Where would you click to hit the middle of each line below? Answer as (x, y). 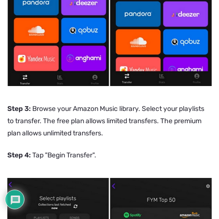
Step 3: (19, 109)
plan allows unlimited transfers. (55, 133)
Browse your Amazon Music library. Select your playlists (118, 109)
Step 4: (19, 155)
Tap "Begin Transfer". (64, 155)
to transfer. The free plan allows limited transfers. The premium (104, 121)
